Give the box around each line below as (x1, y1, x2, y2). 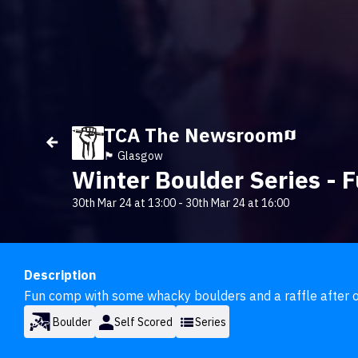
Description (24, 267, 96, 283)
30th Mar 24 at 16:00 (185, 196, 289, 210)
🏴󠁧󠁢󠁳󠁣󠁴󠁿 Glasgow (104, 149, 163, 163)
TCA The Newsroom (104, 122, 284, 148)
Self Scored (114, 314, 173, 329)
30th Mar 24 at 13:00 (72, 196, 176, 210)
